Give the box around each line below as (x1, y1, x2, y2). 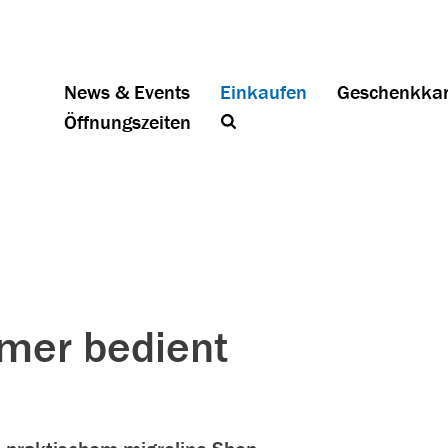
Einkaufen (220, 79, 307, 104)
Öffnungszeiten (64, 109, 191, 134)
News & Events (64, 79, 190, 104)
